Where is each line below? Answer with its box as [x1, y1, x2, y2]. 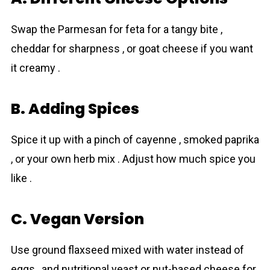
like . [10, 172, 32, 184]
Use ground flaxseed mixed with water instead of [10, 243, 244, 256]
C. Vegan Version [10, 209, 144, 230]
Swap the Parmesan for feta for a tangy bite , [10, 23, 222, 36]
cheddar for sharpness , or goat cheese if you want [10, 42, 253, 55]
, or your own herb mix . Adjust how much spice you [10, 152, 256, 165]
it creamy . [10, 61, 60, 74]
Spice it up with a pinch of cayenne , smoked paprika [10, 133, 259, 146]
